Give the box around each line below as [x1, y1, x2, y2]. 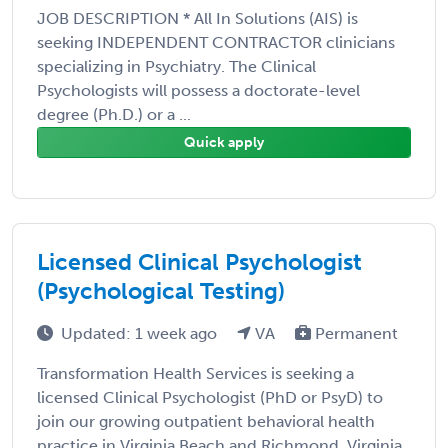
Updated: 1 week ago [61, 323, 221, 343]
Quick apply [184, 133, 264, 151]
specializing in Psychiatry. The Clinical [37, 56, 316, 76]
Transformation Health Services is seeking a [37, 363, 354, 383]
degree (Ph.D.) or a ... [37, 104, 191, 124]
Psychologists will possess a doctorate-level [37, 80, 360, 100]
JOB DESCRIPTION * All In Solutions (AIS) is [37, 8, 358, 28]
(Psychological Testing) [37, 276, 285, 305]
